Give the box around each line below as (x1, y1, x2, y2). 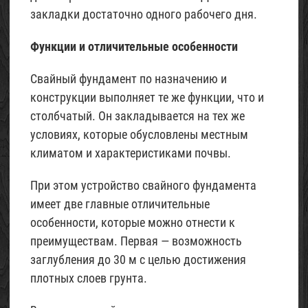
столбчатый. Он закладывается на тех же (30, 109, 245, 123)
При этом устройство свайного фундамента (30, 178, 256, 192)
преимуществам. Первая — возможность (30, 234, 242, 248)
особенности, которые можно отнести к (30, 215, 235, 230)
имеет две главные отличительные (30, 197, 210, 211)
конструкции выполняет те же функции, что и (30, 90, 264, 104)
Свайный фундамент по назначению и (30, 71, 227, 86)
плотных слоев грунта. (30, 271, 147, 285)
